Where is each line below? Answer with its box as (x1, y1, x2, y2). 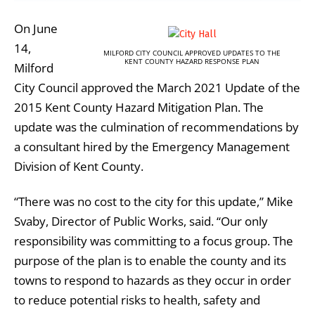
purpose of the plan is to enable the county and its (14, 252, 286, 269)
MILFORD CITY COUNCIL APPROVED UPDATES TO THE (103, 48, 281, 58)
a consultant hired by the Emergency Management (14, 138, 290, 155)
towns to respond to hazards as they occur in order (14, 271, 291, 288)
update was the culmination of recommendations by (14, 118, 299, 135)
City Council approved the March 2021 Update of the (14, 79, 300, 96)
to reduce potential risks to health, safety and (14, 291, 260, 308)
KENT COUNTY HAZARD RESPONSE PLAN (124, 56, 259, 67)
